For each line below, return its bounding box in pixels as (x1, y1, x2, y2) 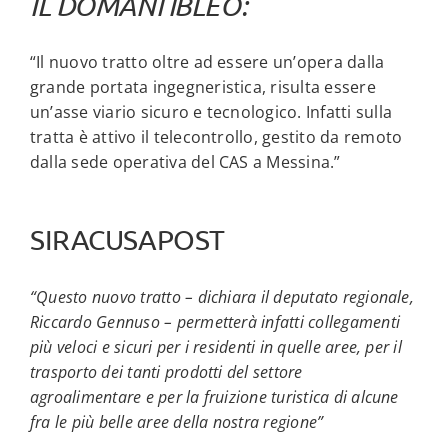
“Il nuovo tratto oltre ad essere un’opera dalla (29, 50, 385, 73)
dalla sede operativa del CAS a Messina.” (29, 150, 341, 173)
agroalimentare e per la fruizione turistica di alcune (29, 385, 399, 408)
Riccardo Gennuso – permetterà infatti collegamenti (29, 310, 400, 333)
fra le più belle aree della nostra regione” (29, 410, 324, 433)
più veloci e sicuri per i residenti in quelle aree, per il (29, 335, 402, 358)
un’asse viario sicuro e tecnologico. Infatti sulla (29, 100, 392, 123)
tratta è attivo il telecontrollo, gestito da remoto (29, 125, 403, 148)
